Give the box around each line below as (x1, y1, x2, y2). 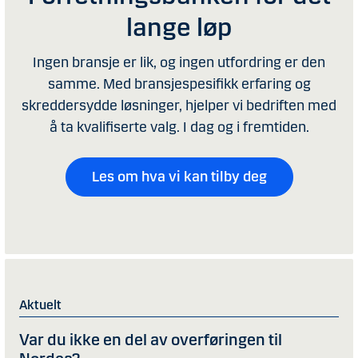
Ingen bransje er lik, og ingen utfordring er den (33, 53, 325, 71)
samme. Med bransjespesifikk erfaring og (47, 74, 311, 93)
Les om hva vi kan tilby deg (91, 167, 267, 185)
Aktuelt (19, 296, 62, 312)
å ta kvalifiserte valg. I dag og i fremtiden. (49, 117, 309, 136)
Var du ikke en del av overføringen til (19, 330, 282, 350)
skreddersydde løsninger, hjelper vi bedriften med (22, 96, 336, 114)
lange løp (126, 12, 232, 44)
